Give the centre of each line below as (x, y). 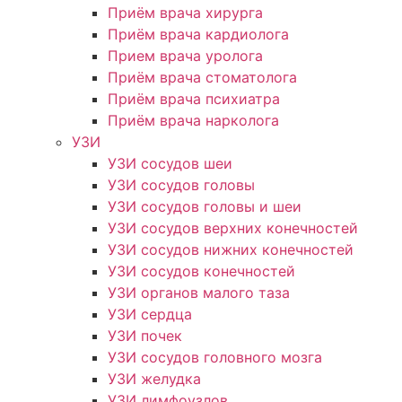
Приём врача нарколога (193, 121)
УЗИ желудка (154, 379)
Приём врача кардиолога (198, 35)
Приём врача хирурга (185, 13)
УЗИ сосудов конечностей (201, 271)
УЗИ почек (145, 336)
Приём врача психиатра (194, 99)
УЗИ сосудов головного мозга (215, 358)
